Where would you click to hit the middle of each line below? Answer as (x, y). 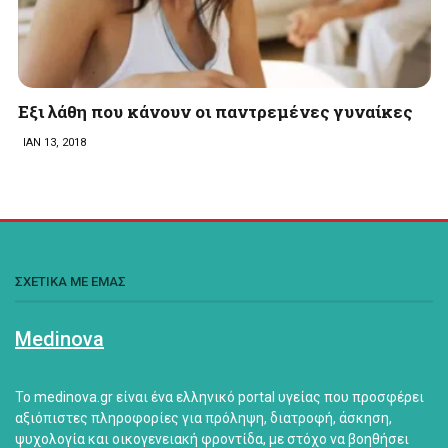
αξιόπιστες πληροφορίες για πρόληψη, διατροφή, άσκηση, (203, 417)
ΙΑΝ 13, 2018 (54, 142)
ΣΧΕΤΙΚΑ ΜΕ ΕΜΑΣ (70, 281)
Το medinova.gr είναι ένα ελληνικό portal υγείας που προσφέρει (219, 396)
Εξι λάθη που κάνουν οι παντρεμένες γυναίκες (215, 111)
